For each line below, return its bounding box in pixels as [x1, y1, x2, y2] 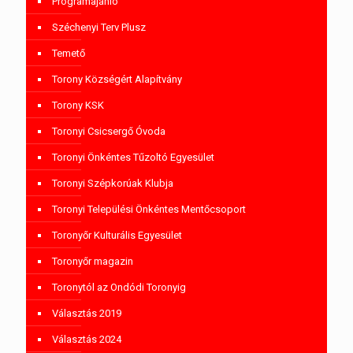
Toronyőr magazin [52, 255, 133, 267]
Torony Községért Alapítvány [52, 72, 182, 85]
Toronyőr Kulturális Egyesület [52, 229, 182, 241]
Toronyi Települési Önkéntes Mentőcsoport [52, 203, 246, 215]
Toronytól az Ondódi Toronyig [52, 281, 186, 293]
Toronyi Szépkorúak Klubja [52, 176, 173, 189]
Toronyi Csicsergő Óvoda [52, 124, 165, 137]
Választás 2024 [52, 333, 121, 345]
